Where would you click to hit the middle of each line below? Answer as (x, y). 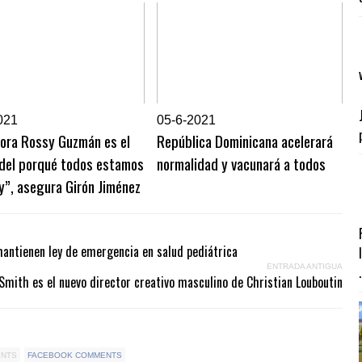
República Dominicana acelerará (245, 141)
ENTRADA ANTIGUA (305, 267)
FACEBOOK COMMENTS (75, 356)
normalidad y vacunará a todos (241, 164)
